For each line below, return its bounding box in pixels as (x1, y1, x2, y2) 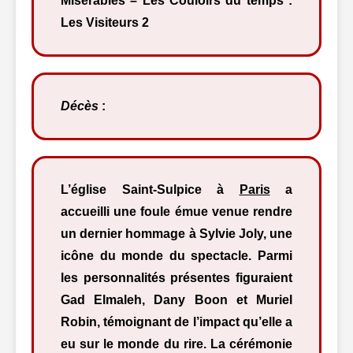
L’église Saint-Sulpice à (61, 183, 240, 196)
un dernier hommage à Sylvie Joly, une (61, 227, 292, 240)
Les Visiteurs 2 (61, 16, 149, 29)
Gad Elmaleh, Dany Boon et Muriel (61, 293, 292, 307)
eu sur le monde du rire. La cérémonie (61, 337, 292, 351)
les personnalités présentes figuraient (61, 271, 292, 284)
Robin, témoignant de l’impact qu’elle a (61, 315, 292, 329)
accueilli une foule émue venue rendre (61, 205, 292, 218)
